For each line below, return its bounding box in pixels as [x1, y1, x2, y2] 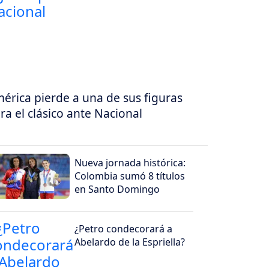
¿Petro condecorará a [74, 222, 173, 236]
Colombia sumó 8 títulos [74, 169, 186, 183]
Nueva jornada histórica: [74, 156, 186, 170]
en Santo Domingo [74, 183, 160, 196]
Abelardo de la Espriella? [74, 235, 186, 249]
